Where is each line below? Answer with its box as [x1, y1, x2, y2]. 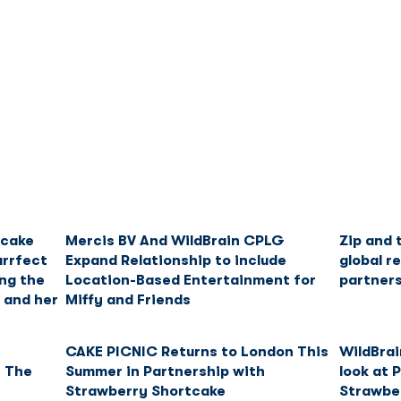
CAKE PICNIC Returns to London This [64, 344, 328, 361]
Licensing [183, 33, 253, 52]
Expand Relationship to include [64, 252, 286, 269]
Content [311, 33, 372, 52]
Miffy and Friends [64, 291, 191, 308]
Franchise [53, 33, 125, 52]
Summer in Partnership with [64, 363, 265, 380]
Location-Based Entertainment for [64, 271, 316, 288]
